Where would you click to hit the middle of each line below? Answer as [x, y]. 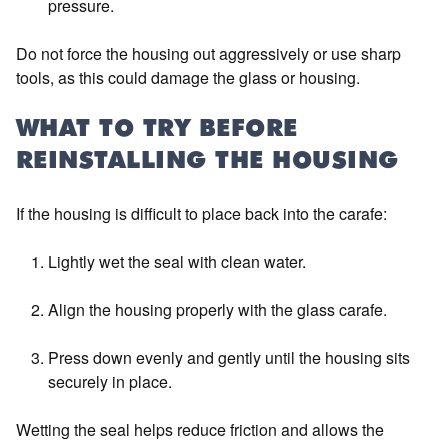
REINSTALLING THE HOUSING [207, 162]
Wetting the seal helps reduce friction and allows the [200, 429]
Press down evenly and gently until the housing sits [229, 357]
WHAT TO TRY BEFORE [157, 130]
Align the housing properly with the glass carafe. [217, 309]
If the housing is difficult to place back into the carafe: [201, 213]
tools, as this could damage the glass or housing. [188, 77]
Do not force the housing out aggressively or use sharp [208, 53]
